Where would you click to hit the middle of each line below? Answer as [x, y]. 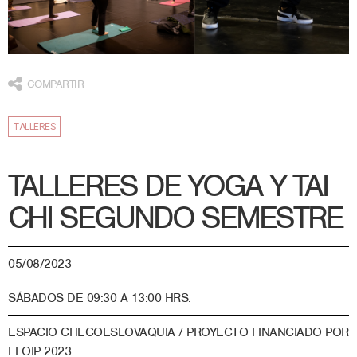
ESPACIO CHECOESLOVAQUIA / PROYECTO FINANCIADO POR [178, 333]
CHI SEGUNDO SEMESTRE [175, 217]
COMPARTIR [55, 84]
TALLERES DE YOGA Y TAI [168, 185]
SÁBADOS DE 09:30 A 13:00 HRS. [100, 298]
